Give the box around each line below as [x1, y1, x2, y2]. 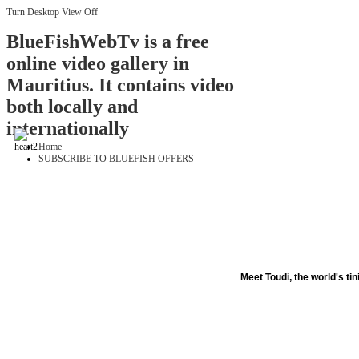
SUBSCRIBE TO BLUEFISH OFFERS [38, 153, 194, 165]
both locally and [6, 96, 138, 118]
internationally [6, 118, 129, 139]
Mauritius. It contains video [6, 75, 234, 96]
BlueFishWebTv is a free [6, 31, 209, 53]
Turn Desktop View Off [6, 6, 98, 18]
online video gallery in [6, 53, 189, 75]
